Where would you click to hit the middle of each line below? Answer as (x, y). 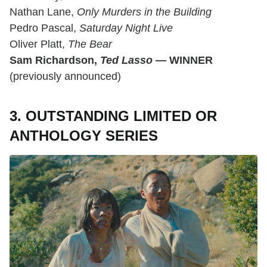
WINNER (190, 60)
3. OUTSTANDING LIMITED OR (113, 116)
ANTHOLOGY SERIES (84, 135)
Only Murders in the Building (144, 12)
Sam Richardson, (55, 60)
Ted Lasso (126, 60)
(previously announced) (65, 76)
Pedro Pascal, (44, 28)
